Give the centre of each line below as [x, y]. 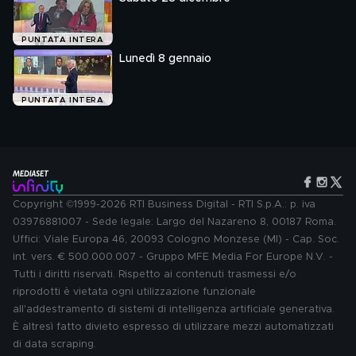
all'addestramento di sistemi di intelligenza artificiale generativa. [174, 310]
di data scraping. [54, 344]
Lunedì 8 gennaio [165, 59]
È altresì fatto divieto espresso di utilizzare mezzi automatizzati [173, 327]
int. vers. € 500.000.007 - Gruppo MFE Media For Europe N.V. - [173, 257]
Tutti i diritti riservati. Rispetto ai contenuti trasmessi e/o [155, 275]
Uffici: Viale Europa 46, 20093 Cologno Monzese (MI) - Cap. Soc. [176, 240]
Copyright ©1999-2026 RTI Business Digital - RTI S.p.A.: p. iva [164, 205]
